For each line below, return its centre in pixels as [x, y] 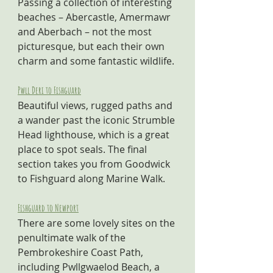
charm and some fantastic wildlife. [96, 61]
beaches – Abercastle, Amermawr [95, 17]
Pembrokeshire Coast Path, [82, 252]
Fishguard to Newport [48, 208]
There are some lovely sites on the [97, 223]
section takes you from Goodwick [95, 164]
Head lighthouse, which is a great [95, 135]
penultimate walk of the [73, 238]
